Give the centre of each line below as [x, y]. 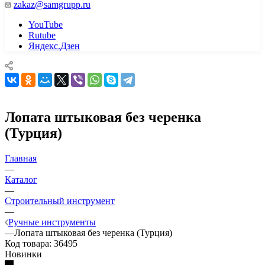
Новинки [23, 254]
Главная [21, 158]
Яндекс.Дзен [54, 46]
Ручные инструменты [52, 222]
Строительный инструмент [60, 201]
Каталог [21, 179]
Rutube [42, 35]
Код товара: [28, 243]
